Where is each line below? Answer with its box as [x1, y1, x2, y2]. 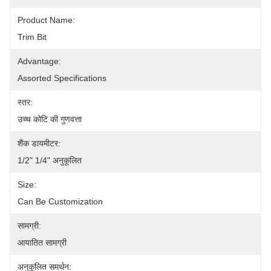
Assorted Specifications [18, 73, 106, 83]
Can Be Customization [18, 197, 103, 206]
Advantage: [18, 56, 61, 66]
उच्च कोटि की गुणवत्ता [18, 114, 82, 124]
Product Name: [18, 15, 75, 25]
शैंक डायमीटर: [18, 139, 60, 148]
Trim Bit [18, 32, 47, 42]
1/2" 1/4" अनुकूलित [18, 155, 82, 165]
